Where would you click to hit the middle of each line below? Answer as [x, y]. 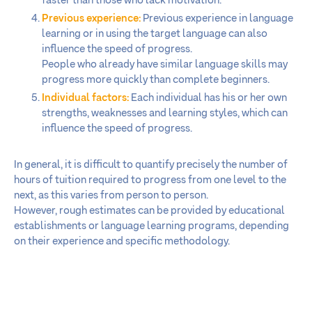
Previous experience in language [217, 18]
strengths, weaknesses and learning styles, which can [165, 113]
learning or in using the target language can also [155, 33]
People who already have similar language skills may [165, 64]
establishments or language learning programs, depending [151, 226]
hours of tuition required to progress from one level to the [150, 180]
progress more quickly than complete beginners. [156, 79]
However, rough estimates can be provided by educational [149, 210]
